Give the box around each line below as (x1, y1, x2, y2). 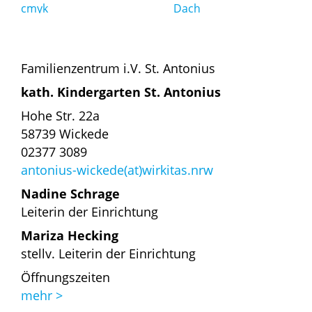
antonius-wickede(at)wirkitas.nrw (21, 162, 213, 179)
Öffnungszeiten (21, 269, 110, 286)
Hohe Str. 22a (21, 107, 100, 125)
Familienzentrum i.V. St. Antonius (21, 60, 215, 77)
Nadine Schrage (21, 185, 120, 203)
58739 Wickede (21, 125, 109, 143)
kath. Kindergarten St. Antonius (21, 84, 221, 101)
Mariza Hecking (21, 227, 118, 244)
